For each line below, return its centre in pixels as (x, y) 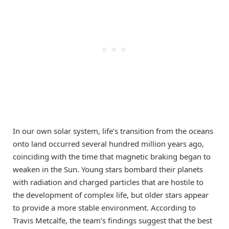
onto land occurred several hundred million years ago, (108, 143)
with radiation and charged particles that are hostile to (108, 182)
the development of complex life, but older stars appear (111, 194)
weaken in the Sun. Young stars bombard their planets (108, 169)
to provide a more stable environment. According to (104, 207)
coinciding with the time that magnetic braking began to (112, 156)
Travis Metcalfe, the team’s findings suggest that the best (112, 220)
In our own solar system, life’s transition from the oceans (113, 131)
